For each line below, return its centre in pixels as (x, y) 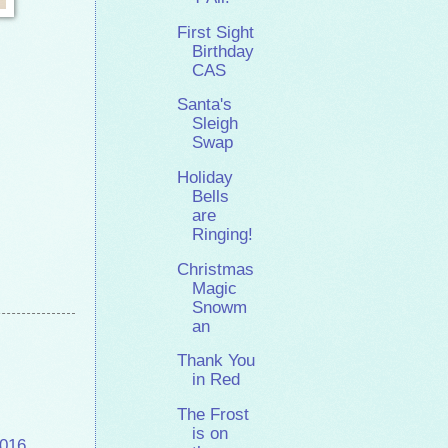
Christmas (216, 269)
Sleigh (215, 124)
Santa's (205, 105)
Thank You (216, 361)
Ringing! (223, 235)
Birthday (223, 51)
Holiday (205, 178)
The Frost (213, 415)
